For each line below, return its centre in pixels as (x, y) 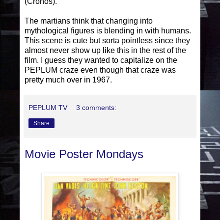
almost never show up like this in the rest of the (105, 51)
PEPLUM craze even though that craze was (100, 70)
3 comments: (96, 108)
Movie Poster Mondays (84, 154)
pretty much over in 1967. (68, 80)
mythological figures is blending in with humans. (108, 31)
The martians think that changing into (89, 21)
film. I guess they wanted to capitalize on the (101, 60)
